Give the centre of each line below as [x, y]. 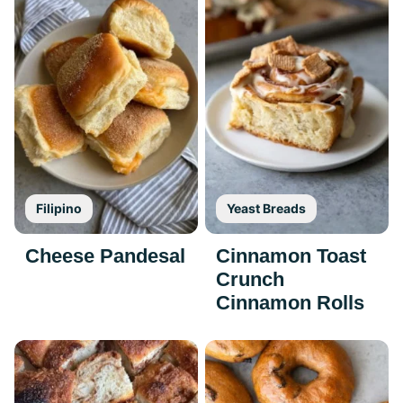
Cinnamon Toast [291, 255]
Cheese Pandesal [105, 255]
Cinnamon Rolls [290, 302]
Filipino [59, 208]
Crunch [250, 279]
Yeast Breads [266, 208]
